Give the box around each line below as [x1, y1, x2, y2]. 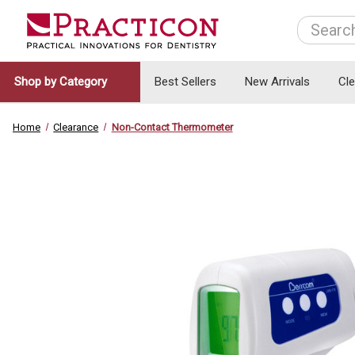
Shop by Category [14, 74, 110, 90]
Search [296, 17, 335, 33]
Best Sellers [155, 74, 216, 90]
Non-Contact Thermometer [111, 120, 233, 133]
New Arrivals [245, 74, 310, 90]
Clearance [53, 120, 99, 133]
